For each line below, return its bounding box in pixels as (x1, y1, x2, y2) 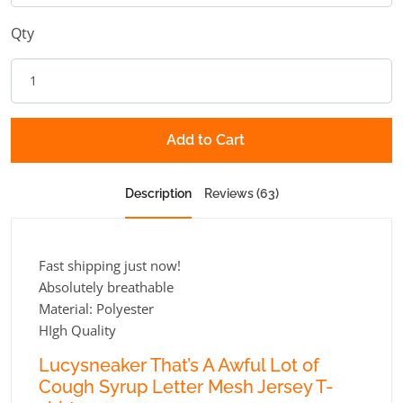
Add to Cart (166, 130, 245, 148)
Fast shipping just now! (39, 255, 181, 274)
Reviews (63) (203, 185, 279, 201)
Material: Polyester (39, 299, 154, 318)
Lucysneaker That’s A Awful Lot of (39, 354, 319, 376)
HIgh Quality (39, 320, 116, 339)
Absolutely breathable (39, 277, 174, 296)
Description (124, 185, 192, 201)
